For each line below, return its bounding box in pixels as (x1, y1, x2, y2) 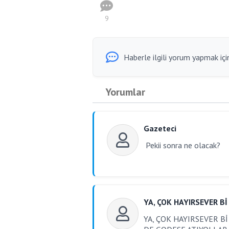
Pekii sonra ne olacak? (144, 140, 220, 150)
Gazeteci (144, 123, 176, 133)
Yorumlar (105, 85, 145, 99)
